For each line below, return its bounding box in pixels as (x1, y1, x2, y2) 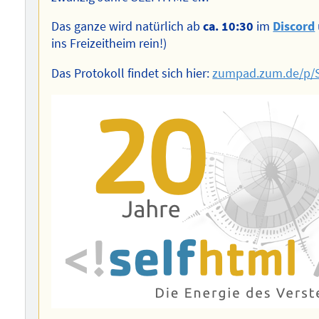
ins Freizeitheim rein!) (51, 36, 167, 52)
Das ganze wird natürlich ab (51, 19, 204, 35)
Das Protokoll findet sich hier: (51, 66, 213, 82)
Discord (273, 19, 315, 35)
